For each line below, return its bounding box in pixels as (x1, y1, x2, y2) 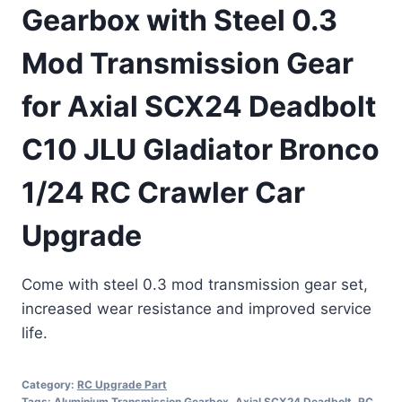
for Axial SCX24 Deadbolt (22, 89, 376, 125)
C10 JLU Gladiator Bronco (22, 132, 380, 168)
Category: (22, 378, 77, 392)
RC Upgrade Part (77, 378, 167, 392)
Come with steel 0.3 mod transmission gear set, (22, 275, 368, 294)
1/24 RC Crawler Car (22, 175, 305, 211)
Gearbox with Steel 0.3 (22, 3, 337, 39)
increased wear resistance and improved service (22, 300, 371, 319)
